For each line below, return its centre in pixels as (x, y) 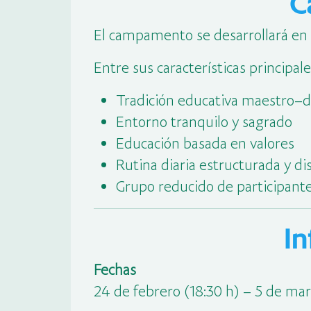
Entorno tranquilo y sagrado (204, 121)
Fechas (115, 269)
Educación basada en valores (205, 143)
